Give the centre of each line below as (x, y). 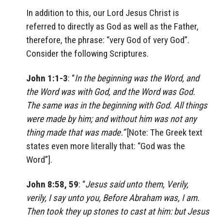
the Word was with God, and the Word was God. (111, 92)
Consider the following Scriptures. (87, 54)
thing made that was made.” (76, 132)
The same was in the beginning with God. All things (117, 105)
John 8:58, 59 (52, 184)
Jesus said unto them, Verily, (137, 184)
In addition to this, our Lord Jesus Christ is (103, 13)
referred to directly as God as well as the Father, (112, 27)
